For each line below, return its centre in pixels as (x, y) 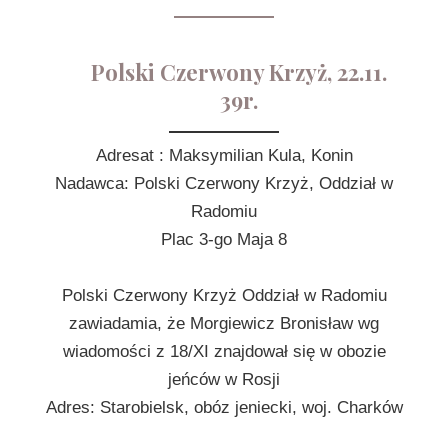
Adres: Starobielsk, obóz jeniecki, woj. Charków (224, 407)
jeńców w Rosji (224, 379)
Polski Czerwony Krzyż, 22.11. (239, 72)
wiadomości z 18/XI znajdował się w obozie (224, 351)
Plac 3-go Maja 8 (224, 239)
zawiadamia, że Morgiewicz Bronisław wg (224, 323)
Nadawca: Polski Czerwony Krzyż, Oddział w (224, 183)
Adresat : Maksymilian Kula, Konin (224, 155)
